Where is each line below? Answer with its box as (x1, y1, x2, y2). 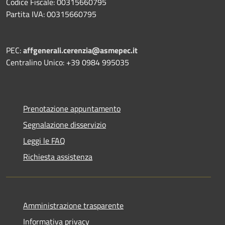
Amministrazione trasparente (23, 199, 124, 211)
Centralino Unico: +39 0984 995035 (6, 56, 129, 68)
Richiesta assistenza (23, 150, 92, 163)
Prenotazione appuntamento (23, 102, 121, 115)
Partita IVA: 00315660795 (6, 8, 96, 20)
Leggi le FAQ (23, 134, 65, 147)
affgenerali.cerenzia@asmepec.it (23, 44, 138, 56)
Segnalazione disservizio (23, 118, 106, 131)
